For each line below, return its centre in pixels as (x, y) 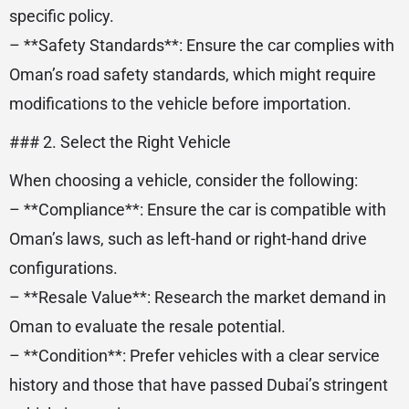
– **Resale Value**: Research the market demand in (198, 297)
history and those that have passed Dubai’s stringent (199, 385)
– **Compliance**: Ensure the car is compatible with (198, 210)
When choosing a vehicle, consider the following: (184, 180)
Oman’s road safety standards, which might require (193, 74)
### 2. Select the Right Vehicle (120, 142)
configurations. (63, 268)
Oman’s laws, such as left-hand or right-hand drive (188, 239)
